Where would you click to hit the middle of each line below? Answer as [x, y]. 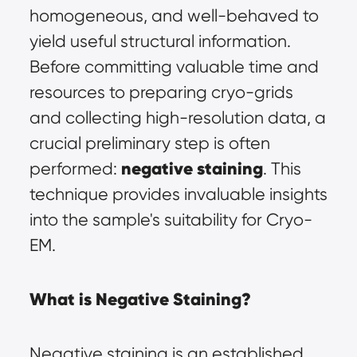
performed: [75, 169]
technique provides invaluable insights [178, 194]
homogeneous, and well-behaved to [174, 16]
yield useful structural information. [160, 41]
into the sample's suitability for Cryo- [171, 220]
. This [282, 169]
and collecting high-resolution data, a [177, 118]
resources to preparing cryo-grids [161, 92]
